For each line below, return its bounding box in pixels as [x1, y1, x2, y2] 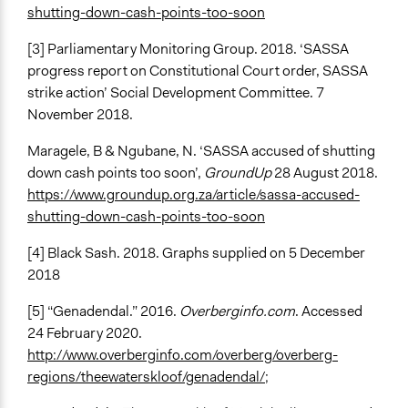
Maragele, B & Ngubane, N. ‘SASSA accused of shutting [27, 141, 375, 161]
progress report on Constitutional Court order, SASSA [27, 61, 368, 81]
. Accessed [295, 301, 362, 321]
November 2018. [27, 105, 133, 125]
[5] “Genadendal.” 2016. [27, 301, 179, 321]
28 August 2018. [271, 163, 378, 183]
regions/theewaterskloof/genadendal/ [27, 367, 265, 387]
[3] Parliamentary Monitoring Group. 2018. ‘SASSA [27, 39, 349, 59]
